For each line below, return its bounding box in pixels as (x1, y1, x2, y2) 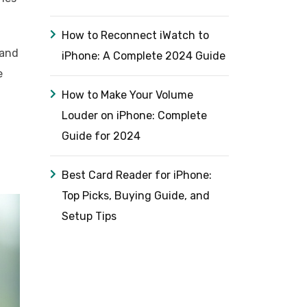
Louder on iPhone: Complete (62, 109, 207, 122)
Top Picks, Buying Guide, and (62, 189, 210, 202)
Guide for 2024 (62, 130, 140, 143)
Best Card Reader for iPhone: (62, 169, 212, 182)
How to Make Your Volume (62, 88, 193, 101)
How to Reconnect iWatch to (62, 29, 209, 42)
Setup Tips (62, 210, 116, 223)
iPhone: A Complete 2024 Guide (62, 49, 225, 62)
